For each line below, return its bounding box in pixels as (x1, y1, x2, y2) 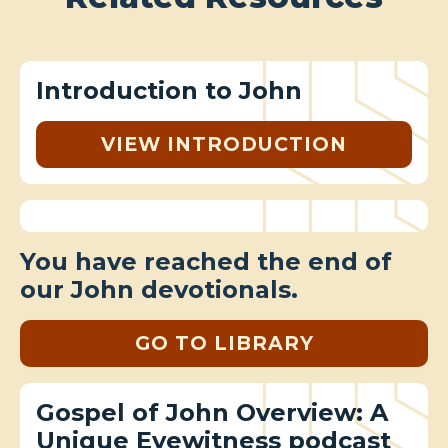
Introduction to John (36, 75, 302, 105)
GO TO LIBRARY (134, 330, 314, 355)
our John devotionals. (20, 274, 298, 304)
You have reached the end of (20, 246, 392, 276)
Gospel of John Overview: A (36, 397, 388, 427)
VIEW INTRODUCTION (101, 131, 347, 156)
